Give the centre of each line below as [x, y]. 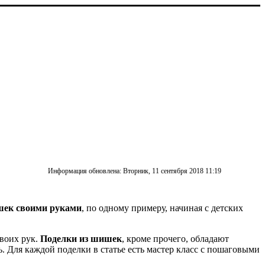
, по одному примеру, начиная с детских [162, 208]
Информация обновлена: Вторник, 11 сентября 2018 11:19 [134, 171]
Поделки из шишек [81, 238]
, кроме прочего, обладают [175, 238]
